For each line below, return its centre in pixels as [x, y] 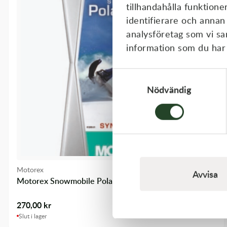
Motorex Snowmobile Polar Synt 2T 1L [86, 181]
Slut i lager [33, 216]
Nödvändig [169, 89]
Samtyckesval [139, 75]
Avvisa [205, 174]
